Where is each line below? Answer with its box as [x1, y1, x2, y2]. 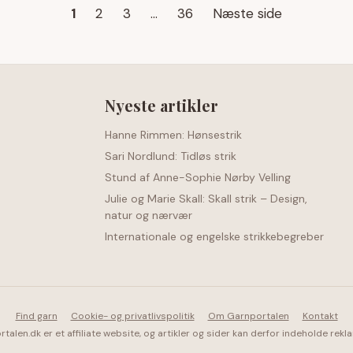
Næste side [213, 5, 282, 22]
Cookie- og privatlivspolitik [70, 310, 195, 322]
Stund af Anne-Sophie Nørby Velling [105, 170, 291, 184]
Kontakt [302, 310, 338, 322]
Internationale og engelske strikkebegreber [105, 229, 324, 243]
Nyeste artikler [105, 95, 218, 116]
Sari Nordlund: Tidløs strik [105, 149, 236, 163]
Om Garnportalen [207, 310, 289, 322]
